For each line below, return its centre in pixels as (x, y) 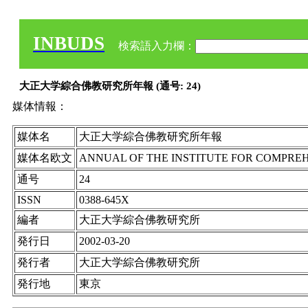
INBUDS (69, 43)
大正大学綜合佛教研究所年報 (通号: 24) (110, 86)
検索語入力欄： (155, 46)
